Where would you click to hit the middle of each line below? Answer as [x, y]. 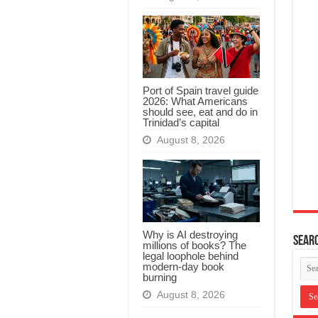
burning [159, 277]
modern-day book [183, 266]
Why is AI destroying [190, 234]
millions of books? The [194, 245]
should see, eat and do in [200, 111]
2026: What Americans [195, 101]
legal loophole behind [190, 256]
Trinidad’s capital [181, 122]
